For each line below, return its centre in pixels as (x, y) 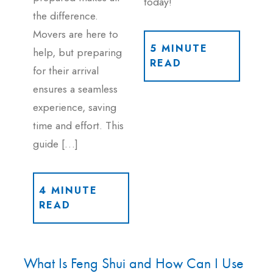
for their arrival (66, 70)
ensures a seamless (75, 89)
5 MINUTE (179, 49)
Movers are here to (76, 34)
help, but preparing (77, 52)
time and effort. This (78, 125)
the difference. (66, 16)
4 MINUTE (68, 190)
